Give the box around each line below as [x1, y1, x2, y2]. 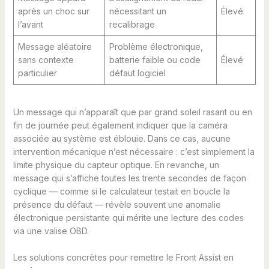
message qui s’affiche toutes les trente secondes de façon [13, 172, 246, 183]
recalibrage [109, 19, 155, 29]
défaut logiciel [109, 67, 166, 78]
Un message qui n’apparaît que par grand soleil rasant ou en [13, 106, 252, 117]
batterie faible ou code [109, 54, 201, 65]
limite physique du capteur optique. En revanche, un [13, 159, 219, 170]
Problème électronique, [109, 41, 203, 52]
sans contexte [17, 54, 74, 65]
